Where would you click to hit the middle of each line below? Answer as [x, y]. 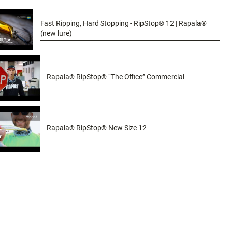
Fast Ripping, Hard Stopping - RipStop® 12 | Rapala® [124, 23]
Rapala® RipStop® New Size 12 [96, 127]
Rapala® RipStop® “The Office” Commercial [115, 77]
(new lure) [56, 33]
